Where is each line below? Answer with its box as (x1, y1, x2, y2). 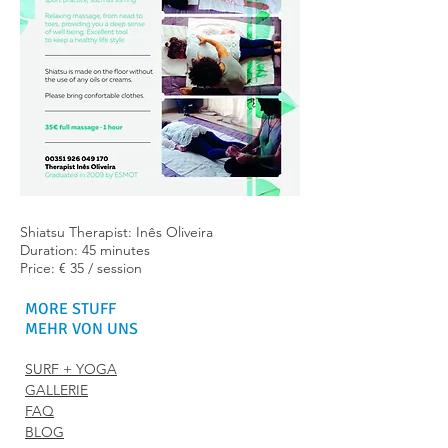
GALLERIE (25, 380, 88, 399)
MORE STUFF (25, 298, 116, 319)
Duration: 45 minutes (20, 240, 150, 259)
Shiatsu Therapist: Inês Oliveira (20, 222, 213, 241)
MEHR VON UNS (25, 318, 138, 339)
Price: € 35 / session (20, 258, 142, 277)
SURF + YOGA (25, 359, 117, 378)
